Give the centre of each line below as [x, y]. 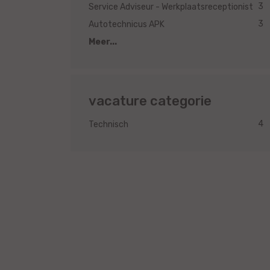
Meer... [103, 42]
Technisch [109, 125]
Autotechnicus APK [127, 25]
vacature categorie [150, 101]
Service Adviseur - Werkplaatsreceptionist [172, 7]
